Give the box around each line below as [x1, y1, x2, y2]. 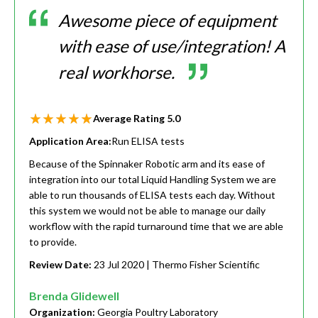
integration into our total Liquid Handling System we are [29, 173, 276, 186]
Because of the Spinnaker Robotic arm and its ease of [29, 158, 265, 170]
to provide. [29, 236, 77, 248]
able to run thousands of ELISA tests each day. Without [29, 189, 275, 202]
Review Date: [29, 258, 94, 271]
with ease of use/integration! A [58, 35, 285, 57]
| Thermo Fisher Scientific [146, 258, 260, 271]
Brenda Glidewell [29, 289, 119, 303]
